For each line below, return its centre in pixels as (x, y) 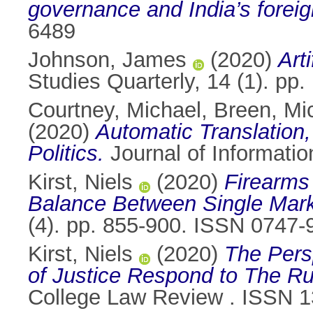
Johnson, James (107, 60)
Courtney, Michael (115, 110)
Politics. (66, 154)
